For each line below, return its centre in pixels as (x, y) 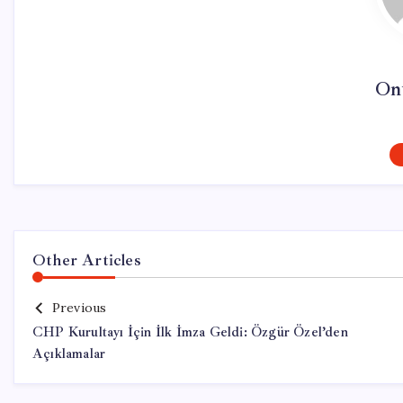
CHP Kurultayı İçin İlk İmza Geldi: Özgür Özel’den (190, 332)
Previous (79, 308)
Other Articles (87, 260)
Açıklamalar (69, 354)
